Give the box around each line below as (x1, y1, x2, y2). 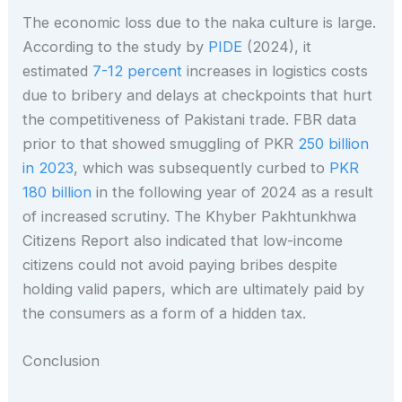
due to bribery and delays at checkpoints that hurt (22, 85, 373, 104)
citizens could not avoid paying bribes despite (22, 255, 338, 274)
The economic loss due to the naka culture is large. (22, 13, 377, 31)
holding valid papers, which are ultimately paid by (22, 279, 365, 298)
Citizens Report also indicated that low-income (22, 231, 344, 249)
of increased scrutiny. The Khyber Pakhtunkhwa (22, 206, 357, 225)
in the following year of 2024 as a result (92, 182, 374, 201)
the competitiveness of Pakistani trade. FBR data (22, 109, 357, 128)
